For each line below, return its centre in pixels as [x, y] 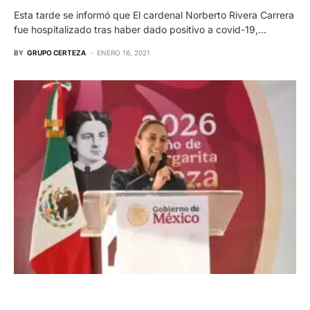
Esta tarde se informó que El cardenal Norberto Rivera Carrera [154, 15]
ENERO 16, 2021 [124, 52]
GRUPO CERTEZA [56, 52]
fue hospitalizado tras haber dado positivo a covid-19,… [140, 29]
